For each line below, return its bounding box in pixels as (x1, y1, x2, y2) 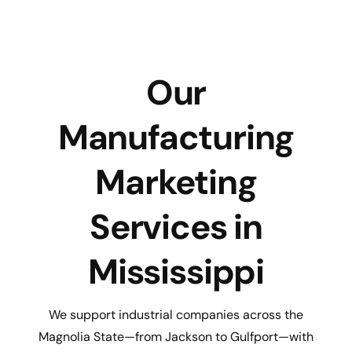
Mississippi (88, 249, 264, 295)
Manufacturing (57, 115, 295, 160)
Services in (90, 204, 262, 250)
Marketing (95, 159, 257, 205)
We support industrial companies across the (49, 306, 303, 323)
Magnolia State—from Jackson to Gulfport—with (38, 328, 313, 345)
